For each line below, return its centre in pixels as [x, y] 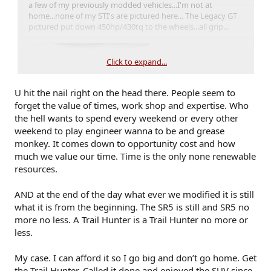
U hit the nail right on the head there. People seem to [125, 93]
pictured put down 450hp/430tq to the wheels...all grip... [129, 27]
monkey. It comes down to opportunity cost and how [125, 144]
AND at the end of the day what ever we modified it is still [134, 194]
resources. [36, 169]
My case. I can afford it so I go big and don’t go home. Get [135, 258]
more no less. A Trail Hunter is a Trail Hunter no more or [131, 220]
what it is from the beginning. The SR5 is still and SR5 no [132, 207]
